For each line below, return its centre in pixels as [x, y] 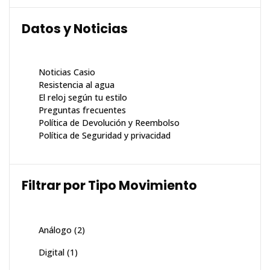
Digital [52, 253]
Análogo [55, 230]
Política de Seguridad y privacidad [105, 136]
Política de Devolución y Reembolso [109, 123]
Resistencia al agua [77, 85]
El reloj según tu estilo [83, 98]
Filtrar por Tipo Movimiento [109, 186]
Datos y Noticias [75, 29]
